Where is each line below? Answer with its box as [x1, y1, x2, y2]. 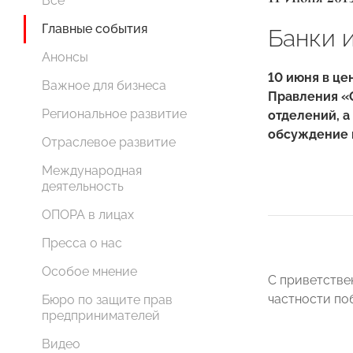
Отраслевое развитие [42, 135, 176, 150]
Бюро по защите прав [42, 292, 173, 307]
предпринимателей [42, 308, 160, 323]
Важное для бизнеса [42, 78, 166, 93]
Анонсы [42, 50, 88, 65]
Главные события [42, 21, 147, 36]
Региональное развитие [42, 106, 187, 121]
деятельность [42, 179, 124, 194]
